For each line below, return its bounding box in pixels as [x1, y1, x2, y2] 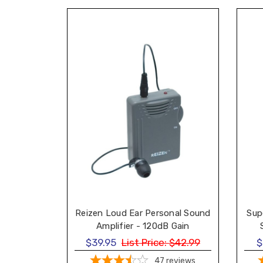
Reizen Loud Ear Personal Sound [75, 208, 211, 219]
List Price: [121, 236, 167, 248]
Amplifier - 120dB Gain [96, 221, 190, 232]
